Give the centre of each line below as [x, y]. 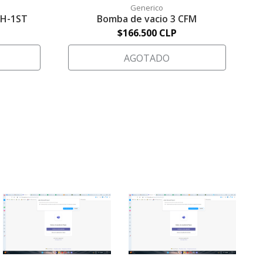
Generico [147, 7]
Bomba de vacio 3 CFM [147, 18]
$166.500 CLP [147, 33]
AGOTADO [147, 58]
